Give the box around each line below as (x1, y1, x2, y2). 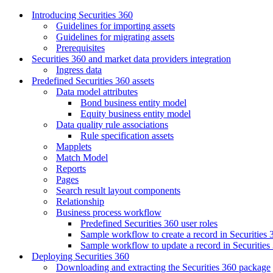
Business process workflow (56, 207, 161, 218)
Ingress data (56, 65, 102, 75)
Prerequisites (56, 43, 105, 53)
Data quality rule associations (56, 119, 168, 130)
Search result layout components (56, 185, 180, 196)
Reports (56, 163, 86, 174)
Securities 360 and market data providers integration (32, 54, 231, 64)
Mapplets (56, 141, 91, 152)
